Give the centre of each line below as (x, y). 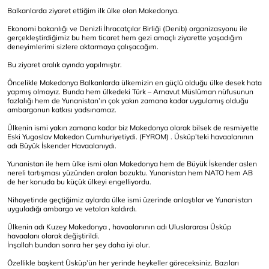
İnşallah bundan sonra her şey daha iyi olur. (79, 245)
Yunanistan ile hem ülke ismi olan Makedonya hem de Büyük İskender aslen (132, 164)
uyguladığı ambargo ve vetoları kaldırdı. (72, 209)
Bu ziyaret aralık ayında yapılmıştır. (65, 65)
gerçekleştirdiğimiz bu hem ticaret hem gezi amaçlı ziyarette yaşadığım (125, 38)
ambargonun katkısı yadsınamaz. (62, 110)
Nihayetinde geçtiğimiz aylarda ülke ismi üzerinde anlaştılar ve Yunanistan (130, 200)
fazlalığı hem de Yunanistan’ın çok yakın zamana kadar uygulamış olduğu (128, 101)
